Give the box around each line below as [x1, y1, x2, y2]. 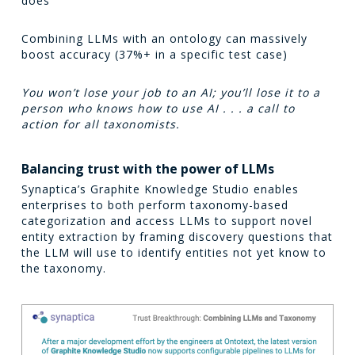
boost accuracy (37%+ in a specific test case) [21, 47, 288, 62]
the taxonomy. [21, 261, 106, 276]
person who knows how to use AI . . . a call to [21, 101, 295, 116]
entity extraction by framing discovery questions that [21, 229, 333, 244]
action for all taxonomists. [21, 116, 180, 132]
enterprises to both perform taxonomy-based [21, 197, 288, 212]
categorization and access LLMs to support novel [21, 213, 312, 228]
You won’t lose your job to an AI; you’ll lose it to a [21, 85, 320, 100]
